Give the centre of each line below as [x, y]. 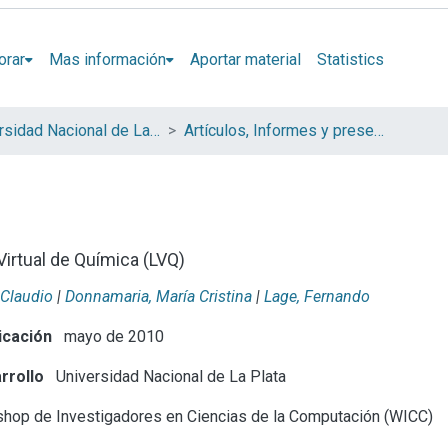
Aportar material [245, 59]
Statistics [350, 59]
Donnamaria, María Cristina [158, 296]
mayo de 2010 [112, 336]
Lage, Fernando [317, 296]
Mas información [107, 59]
